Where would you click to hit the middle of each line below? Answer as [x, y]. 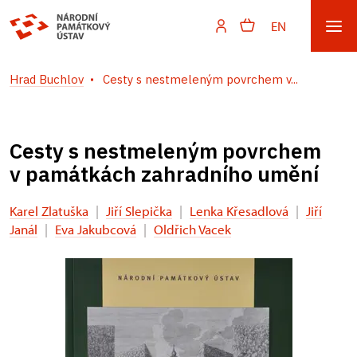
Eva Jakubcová [96, 229]
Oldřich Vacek [192, 229]
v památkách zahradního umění [164, 174]
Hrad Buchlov [47, 79]
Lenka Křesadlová [239, 211]
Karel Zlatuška [49, 211]
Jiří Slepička [139, 211]
